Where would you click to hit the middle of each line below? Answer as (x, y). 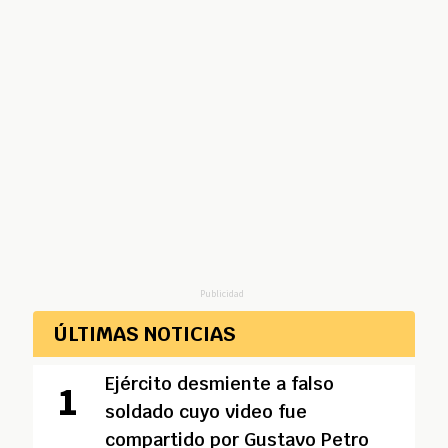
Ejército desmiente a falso (219, 383)
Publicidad (221, 293)
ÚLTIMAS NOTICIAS (144, 334)
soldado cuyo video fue (205, 411)
